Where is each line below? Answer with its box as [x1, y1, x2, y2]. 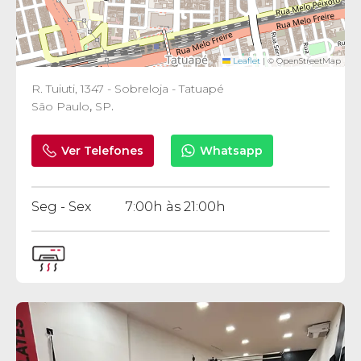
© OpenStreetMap [264, 56, 341, 66]
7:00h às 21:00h [126, 199, 226, 214]
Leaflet [230, 56, 260, 66]
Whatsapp [200, 143, 263, 158]
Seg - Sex [31, 199, 92, 214]
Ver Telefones [61, 143, 144, 158]
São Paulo [31, 99, 90, 114]
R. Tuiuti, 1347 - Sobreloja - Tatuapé [31, 81, 225, 96]
